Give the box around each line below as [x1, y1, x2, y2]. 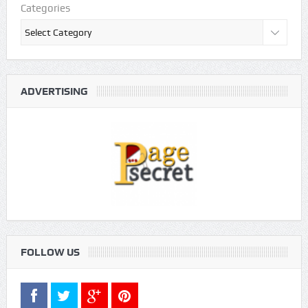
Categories [20, 2, 70, 15]
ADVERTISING [20, 85, 88, 98]
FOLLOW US [20, 245, 80, 258]
